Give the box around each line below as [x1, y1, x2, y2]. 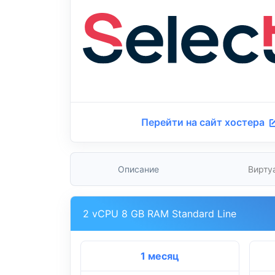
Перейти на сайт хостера [141, 116, 268, 129]
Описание [117, 164, 159, 175]
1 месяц [140, 250, 179, 263]
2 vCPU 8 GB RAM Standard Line [83, 207, 236, 220]
